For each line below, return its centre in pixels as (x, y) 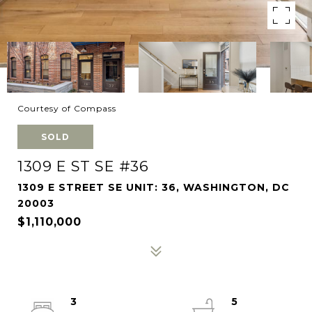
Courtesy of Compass (67, 108)
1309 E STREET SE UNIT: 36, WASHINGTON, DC (154, 187)
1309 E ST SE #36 (83, 166)
